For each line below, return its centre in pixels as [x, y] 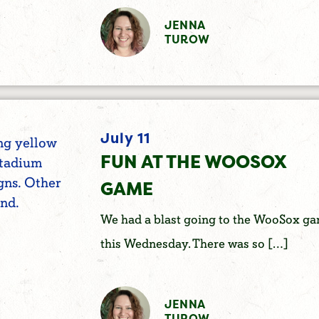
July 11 [125, 138]
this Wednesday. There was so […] [194, 244]
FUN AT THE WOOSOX [193, 162]
